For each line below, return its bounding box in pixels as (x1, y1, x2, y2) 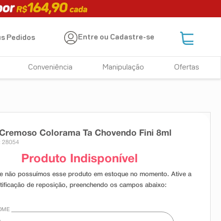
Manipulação (103, 64, 145, 71)
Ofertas (174, 64, 199, 71)
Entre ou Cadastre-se (78, 34, 155, 41)
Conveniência (28, 64, 73, 71)
